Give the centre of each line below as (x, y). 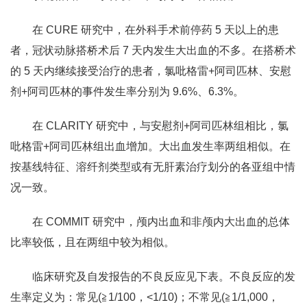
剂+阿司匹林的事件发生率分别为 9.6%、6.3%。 (127, 91)
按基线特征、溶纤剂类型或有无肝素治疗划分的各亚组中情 (153, 167)
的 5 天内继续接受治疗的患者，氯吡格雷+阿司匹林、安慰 (151, 71)
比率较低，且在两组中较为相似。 (93, 242)
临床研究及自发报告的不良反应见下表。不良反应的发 (164, 277)
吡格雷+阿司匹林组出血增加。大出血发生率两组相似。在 (150, 146)
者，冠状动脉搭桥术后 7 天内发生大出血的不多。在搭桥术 (153, 50)
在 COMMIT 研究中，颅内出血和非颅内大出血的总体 (161, 222)
